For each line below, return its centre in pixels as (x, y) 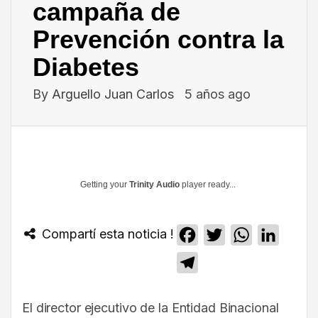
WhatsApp (280, 235)
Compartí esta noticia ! (106, 234)
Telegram (223, 263)
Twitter (243, 235)
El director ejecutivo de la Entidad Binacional (150, 308)
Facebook (225, 235)
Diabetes (86, 67)
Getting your (105, 185)
